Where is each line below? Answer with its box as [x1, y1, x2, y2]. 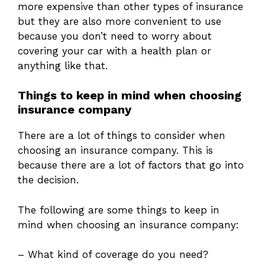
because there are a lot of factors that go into [18, 159, 244, 172]
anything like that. [18, 59, 108, 72]
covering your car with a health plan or [18, 44, 211, 57]
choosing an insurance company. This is [18, 144, 213, 157]
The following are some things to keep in [18, 203, 219, 216]
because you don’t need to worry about [18, 30, 212, 42]
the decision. [18, 174, 79, 186]
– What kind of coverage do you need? [18, 248, 208, 261]
